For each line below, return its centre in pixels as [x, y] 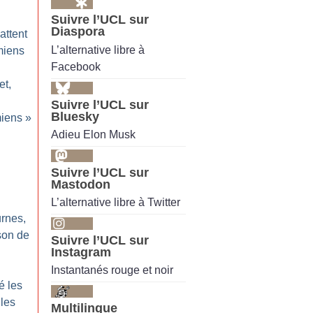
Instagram [81, 253]
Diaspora [78, 32]
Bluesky [75, 116]
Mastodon [81, 184]
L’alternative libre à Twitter [116, 203]
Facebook [76, 66]
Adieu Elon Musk [93, 134]
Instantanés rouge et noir [112, 270]
